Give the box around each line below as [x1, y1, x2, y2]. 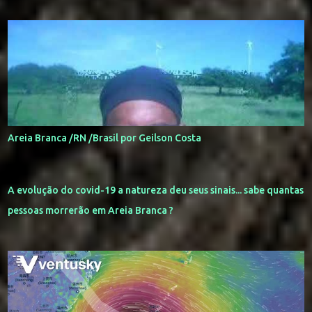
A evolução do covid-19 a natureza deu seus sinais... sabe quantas [8, 184, 304, 196]
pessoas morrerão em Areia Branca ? [8, 204, 174, 216]
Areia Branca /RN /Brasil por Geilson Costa [8, 132, 202, 143]
